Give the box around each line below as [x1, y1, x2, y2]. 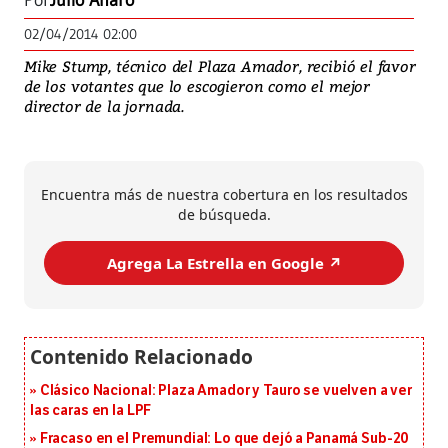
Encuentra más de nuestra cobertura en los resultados [40, 185, 408, 205]
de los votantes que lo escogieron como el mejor [24, 76, 371, 97]
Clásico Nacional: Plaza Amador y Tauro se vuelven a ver [39, 382, 413, 400]
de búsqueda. [177, 205, 271, 225]
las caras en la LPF [30, 402, 152, 420]
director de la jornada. [24, 96, 185, 117]
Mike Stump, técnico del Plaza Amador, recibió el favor [24, 56, 416, 77]
